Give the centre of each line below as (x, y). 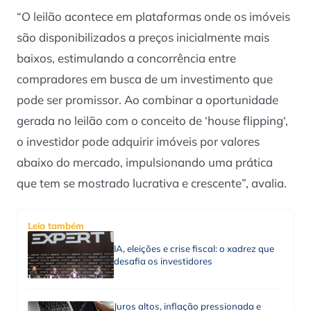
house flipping (245, 120)
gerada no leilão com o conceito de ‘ (112, 120)
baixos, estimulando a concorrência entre (126, 58)
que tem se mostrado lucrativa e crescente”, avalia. (152, 183)
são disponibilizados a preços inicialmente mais (143, 37)
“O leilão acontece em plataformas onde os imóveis (153, 16)
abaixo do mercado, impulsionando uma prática (145, 162)
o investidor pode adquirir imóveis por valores (138, 141)
